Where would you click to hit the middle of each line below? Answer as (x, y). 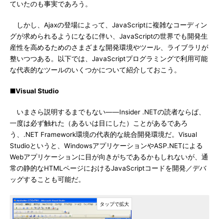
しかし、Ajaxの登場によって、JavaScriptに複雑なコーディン (109, 25)
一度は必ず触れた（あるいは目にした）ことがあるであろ (99, 123)
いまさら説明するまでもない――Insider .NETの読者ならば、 (108, 112)
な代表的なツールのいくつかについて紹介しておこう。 (95, 70)
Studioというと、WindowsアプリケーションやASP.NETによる (106, 146)
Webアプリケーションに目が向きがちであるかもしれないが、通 (109, 157)
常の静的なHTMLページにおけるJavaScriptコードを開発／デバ (108, 168)
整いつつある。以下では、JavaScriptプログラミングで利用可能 (109, 59)
